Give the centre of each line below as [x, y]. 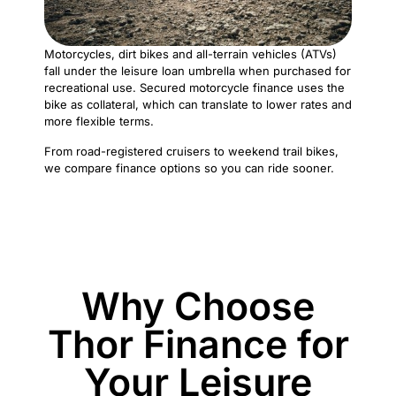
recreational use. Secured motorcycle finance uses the [194, 88]
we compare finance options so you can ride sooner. [189, 168]
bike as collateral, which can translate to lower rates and [198, 105]
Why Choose [198, 306]
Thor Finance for [198, 344]
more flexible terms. [99, 122]
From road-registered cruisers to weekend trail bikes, [191, 152]
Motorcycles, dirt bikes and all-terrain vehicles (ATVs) [190, 54]
